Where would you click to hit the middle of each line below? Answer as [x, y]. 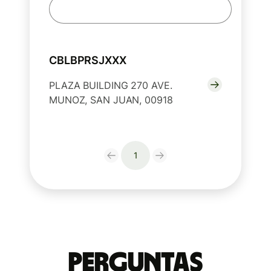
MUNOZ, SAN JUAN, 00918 [111, 100]
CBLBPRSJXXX [88, 60]
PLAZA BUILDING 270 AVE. [111, 86]
